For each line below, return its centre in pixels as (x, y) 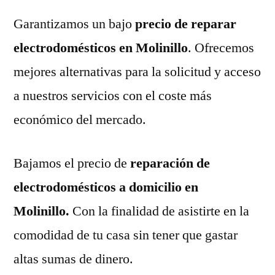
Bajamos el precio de (70, 163)
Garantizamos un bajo (73, 24)
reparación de (168, 163)
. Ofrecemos (221, 48)
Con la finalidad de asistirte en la (161, 211)
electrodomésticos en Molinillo (101, 48)
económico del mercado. (80, 119)
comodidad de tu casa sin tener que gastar (126, 235)
